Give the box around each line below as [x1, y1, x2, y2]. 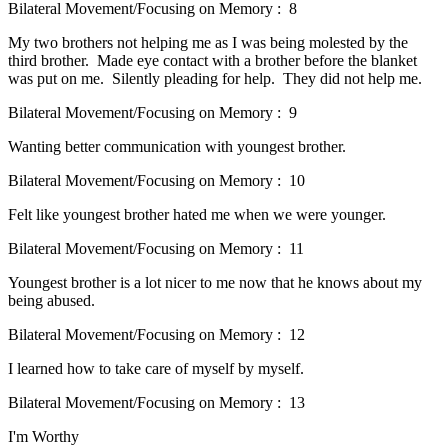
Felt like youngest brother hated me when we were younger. [8, 206, 390, 224]
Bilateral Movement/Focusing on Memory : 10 [8, 172, 305, 190]
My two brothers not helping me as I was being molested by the [8, 34, 408, 52]
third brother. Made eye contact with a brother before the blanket [8, 52, 417, 70]
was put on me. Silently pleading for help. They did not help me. [8, 70, 430, 88]
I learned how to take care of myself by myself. [8, 360, 308, 378]
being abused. [8, 292, 99, 310]
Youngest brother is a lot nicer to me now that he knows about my [8, 274, 422, 292]
